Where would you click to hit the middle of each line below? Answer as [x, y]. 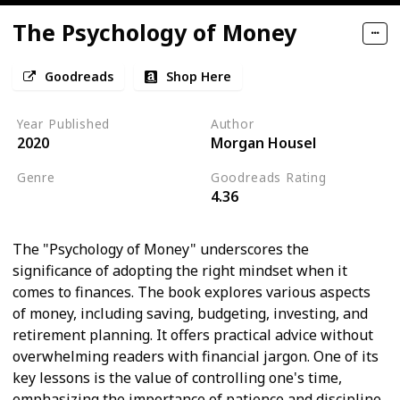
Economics [141, 199]
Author [232, 123]
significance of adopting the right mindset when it [180, 271]
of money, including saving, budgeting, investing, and [190, 314]
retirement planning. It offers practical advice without [193, 335]
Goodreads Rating [268, 177]
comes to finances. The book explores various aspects [192, 292]
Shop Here [199, 77]
